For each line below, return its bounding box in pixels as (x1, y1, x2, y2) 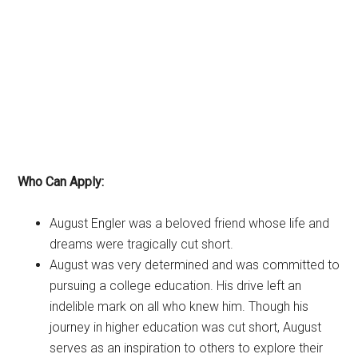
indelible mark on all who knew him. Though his (50, 298, 309, 314)
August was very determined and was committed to (50, 257, 340, 272)
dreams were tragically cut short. (50, 236, 234, 252)
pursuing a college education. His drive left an (50, 277, 302, 293)
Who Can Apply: (18, 173, 105, 189)
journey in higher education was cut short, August (50, 319, 322, 335)
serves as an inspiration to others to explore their (50, 340, 324, 356)
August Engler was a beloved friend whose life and (50, 215, 330, 231)
